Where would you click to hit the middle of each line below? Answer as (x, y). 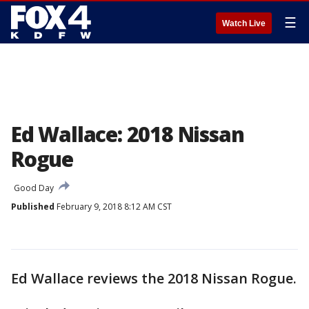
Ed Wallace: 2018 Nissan (128, 134)
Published (33, 207)
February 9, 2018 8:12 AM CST (113, 207)
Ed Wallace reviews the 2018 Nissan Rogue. (154, 278)
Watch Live (244, 23)
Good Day (34, 188)
